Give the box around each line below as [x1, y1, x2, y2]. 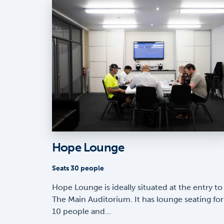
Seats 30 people [52, 164, 104, 173]
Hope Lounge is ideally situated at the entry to [52, 182, 222, 192]
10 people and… [52, 206, 111, 216]
